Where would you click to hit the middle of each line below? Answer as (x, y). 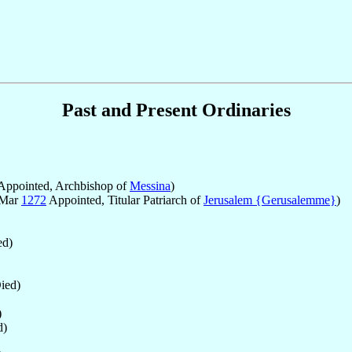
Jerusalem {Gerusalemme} (270, 200)
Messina (150, 185)
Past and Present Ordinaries (176, 110)
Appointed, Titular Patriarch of (125, 200)
